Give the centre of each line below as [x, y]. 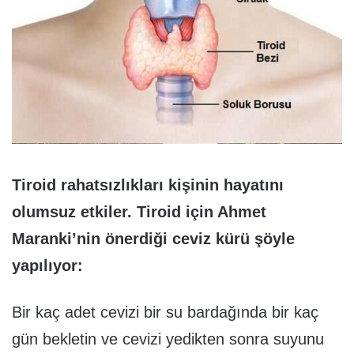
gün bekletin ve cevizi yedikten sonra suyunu [168, 339]
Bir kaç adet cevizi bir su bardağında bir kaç [165, 312]
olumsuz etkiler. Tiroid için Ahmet [139, 211]
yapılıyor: [47, 265]
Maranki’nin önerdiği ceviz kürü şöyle [153, 238]
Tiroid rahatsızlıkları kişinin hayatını [148, 185]
